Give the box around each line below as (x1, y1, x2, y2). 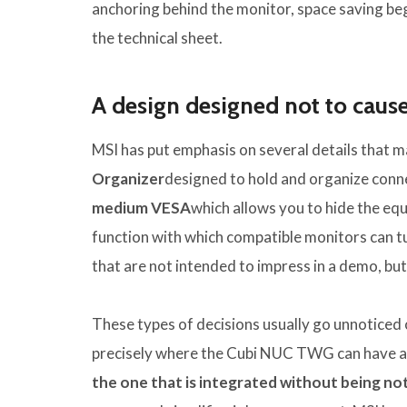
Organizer (92, 169, 164, 189)
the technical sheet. (92, 28, 223, 48)
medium (92, 198, 148, 218)
